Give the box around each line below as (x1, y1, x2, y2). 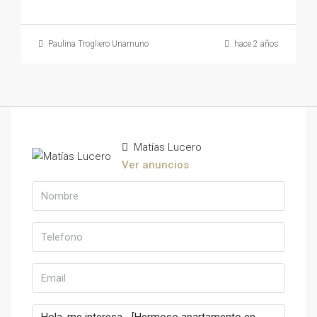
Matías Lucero (131, 141, 202, 154)
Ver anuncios (122, 158, 189, 172)
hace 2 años (232, 39, 279, 50)
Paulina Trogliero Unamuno (48, 39, 149, 50)
